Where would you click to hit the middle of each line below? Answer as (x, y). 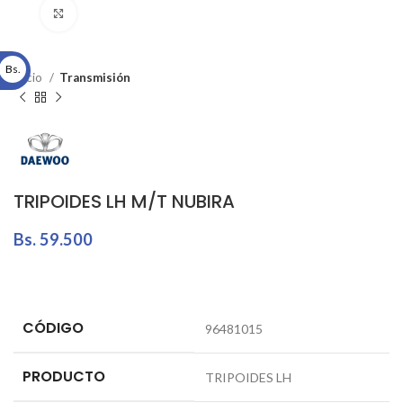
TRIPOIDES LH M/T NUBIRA (124, 201)
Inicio (29, 77)
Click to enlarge (121, 13)
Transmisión (95, 77)
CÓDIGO (53, 327)
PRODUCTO (64, 376)
